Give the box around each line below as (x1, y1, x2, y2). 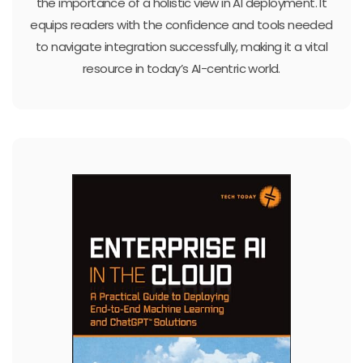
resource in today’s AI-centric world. (83, 60, 280, 78)
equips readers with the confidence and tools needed (30, 16, 333, 34)
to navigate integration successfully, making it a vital (36, 38, 327, 56)
